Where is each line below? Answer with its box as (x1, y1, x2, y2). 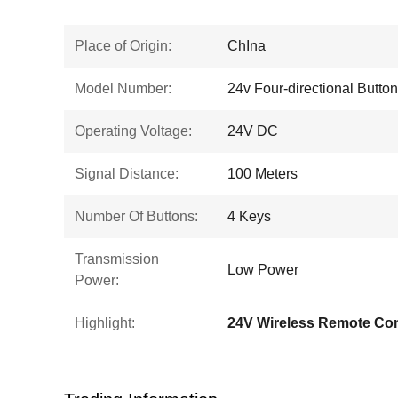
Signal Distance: (75, 166, 179, 181)
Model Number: (75, 81, 171, 96)
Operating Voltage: (75, 123, 192, 139)
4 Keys (227, 209, 271, 224)
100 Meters (227, 166, 298, 181)
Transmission (75, 251, 159, 267)
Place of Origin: (75, 38, 171, 53)
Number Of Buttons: (75, 209, 198, 224)
